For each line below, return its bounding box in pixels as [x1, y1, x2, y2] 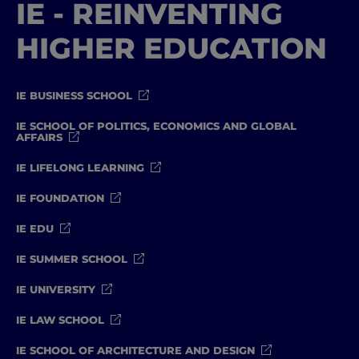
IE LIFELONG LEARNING [16, 160, 144, 174]
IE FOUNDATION [16, 191, 104, 204]
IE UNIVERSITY [16, 282, 95, 296]
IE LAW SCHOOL [16, 313, 104, 326]
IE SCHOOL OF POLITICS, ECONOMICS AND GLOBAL [16, 119, 296, 132]
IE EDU [16, 221, 54, 235]
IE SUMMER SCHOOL [16, 252, 127, 265]
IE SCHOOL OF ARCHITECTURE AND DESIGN [16, 343, 255, 357]
